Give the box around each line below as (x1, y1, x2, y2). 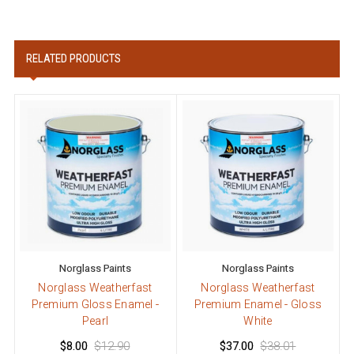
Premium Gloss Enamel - (31, 298, 160, 311)
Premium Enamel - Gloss (194, 298, 322, 311)
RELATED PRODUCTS (25, 51, 121, 66)
